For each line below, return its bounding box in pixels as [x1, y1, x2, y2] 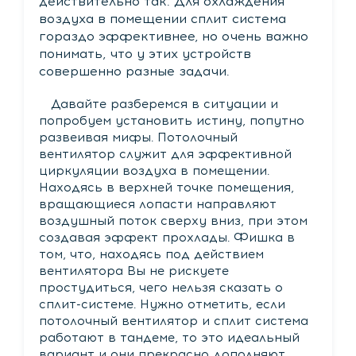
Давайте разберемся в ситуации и [38, 95, 278, 111]
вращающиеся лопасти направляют [38, 195, 277, 211]
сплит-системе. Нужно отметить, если [38, 296, 285, 311]
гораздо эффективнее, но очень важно [38, 28, 308, 44]
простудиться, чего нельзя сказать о [38, 279, 283, 295]
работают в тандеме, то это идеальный [38, 329, 300, 345]
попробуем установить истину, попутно [38, 112, 304, 128]
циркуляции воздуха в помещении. [38, 162, 269, 178]
